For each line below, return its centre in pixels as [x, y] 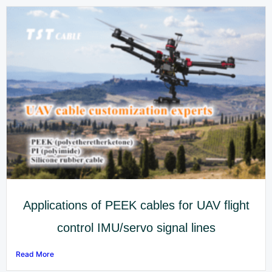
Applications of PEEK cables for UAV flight [136, 205]
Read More [35, 254]
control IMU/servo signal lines [136, 227]
